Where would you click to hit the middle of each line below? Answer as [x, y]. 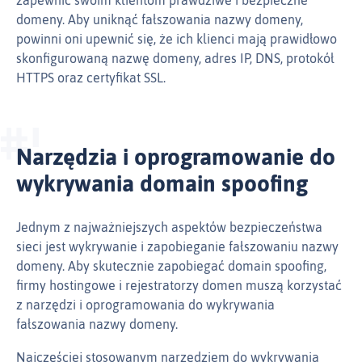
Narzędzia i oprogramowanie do [176, 157]
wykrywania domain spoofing [162, 184]
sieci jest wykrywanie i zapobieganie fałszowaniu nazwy [177, 247]
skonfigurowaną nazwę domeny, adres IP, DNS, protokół [175, 59]
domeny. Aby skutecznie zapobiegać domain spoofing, [171, 266]
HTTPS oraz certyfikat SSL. [91, 78]
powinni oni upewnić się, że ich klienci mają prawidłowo [177, 39]
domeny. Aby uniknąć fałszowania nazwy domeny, [160, 20]
